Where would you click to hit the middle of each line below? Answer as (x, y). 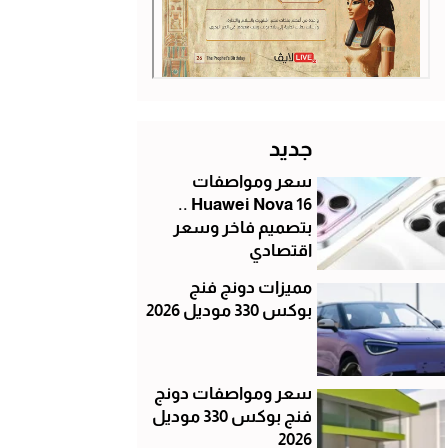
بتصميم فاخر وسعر (242, 227)
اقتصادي (280, 250)
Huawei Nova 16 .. (184, 204)
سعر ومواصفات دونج (232, 393)
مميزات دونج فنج (250, 287)
